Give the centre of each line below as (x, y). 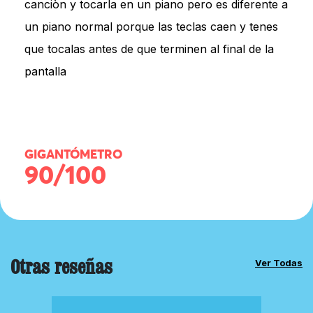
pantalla (45, 71)
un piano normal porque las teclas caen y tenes (151, 26)
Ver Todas (279, 262)
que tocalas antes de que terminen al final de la (149, 49)
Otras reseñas (61, 266)
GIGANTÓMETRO (73, 155)
